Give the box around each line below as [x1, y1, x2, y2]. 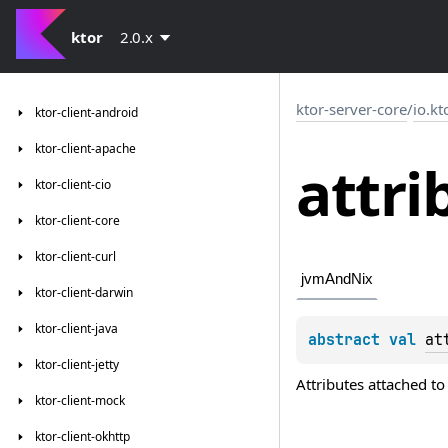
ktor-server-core [296, 99, 407, 119]
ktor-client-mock [35, 392, 125, 409]
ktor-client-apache [35, 140, 136, 157]
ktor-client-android [35, 104, 138, 121]
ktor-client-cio [35, 176, 111, 193]
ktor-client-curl [35, 248, 116, 265]
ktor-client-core [35, 212, 120, 229]
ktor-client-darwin [35, 284, 133, 301]
